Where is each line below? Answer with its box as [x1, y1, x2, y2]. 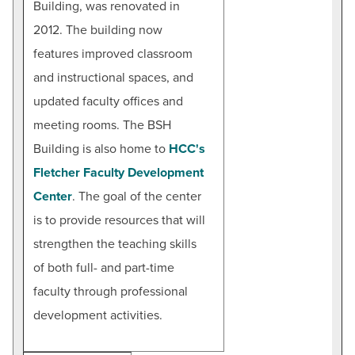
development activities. [33, 307, 162, 323]
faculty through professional [33, 283, 188, 300]
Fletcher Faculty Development [33, 164, 204, 181]
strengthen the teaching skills [33, 235, 197, 252]
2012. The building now [33, 21, 162, 38]
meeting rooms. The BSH [33, 116, 171, 133]
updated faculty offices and [33, 93, 183, 109]
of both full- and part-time [33, 259, 174, 276]
